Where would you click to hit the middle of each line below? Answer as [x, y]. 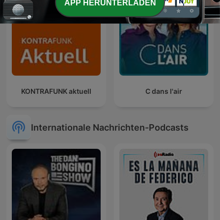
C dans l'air [164, 91]
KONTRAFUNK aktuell [56, 91]
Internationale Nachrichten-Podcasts [110, 127]
